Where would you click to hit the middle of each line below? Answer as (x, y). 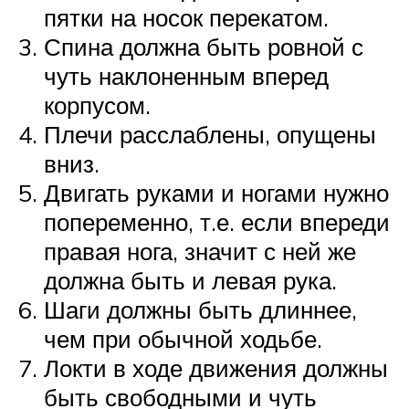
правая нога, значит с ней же (200, 251)
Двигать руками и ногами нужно (216, 192)
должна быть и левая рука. (190, 280)
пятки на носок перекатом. (186, 17)
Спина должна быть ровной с (204, 46)
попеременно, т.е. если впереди (217, 221)
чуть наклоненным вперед (186, 75)
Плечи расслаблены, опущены (210, 134)
